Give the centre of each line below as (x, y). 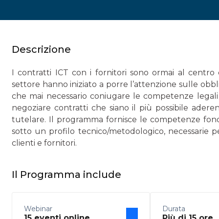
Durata (174, 209)
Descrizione (41, 49)
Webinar (38, 209)
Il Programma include (66, 175)
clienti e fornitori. (44, 143)
